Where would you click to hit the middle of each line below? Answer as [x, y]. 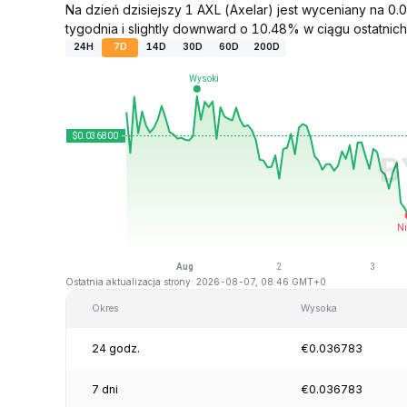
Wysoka [318, 308]
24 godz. [116, 348]
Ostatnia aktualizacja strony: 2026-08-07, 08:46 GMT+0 [196, 281]
